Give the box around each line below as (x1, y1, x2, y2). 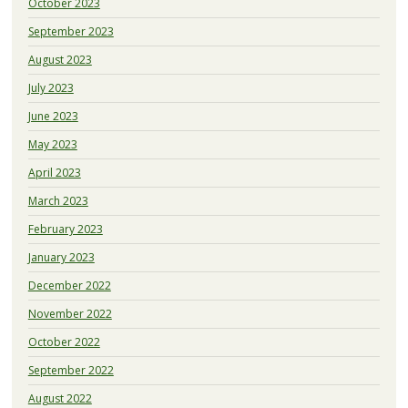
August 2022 (27, 390, 92, 406)
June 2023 (27, 107, 78, 124)
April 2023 (27, 164, 81, 180)
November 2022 (27, 305, 112, 321)
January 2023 (27, 249, 95, 265)
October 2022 (27, 333, 100, 350)
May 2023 (27, 136, 77, 152)
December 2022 (27, 277, 111, 293)
